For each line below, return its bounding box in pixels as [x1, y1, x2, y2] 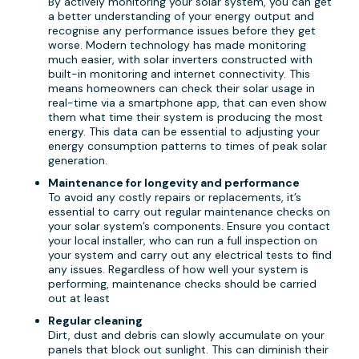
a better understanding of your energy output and [48, 8, 314, 23]
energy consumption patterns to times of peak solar [48, 138, 327, 153]
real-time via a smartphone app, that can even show [48, 95, 327, 110]
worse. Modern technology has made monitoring [48, 37, 306, 52]
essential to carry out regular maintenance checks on [48, 204, 330, 219]
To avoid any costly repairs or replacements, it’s [48, 189, 301, 204]
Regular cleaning [48, 313, 143, 328]
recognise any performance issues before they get [48, 22, 316, 38]
